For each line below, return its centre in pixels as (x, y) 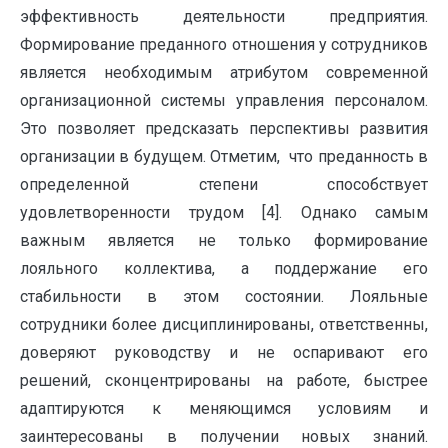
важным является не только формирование (224, 240)
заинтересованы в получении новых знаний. (224, 436)
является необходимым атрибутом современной (224, 72)
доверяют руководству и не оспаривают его (224, 352)
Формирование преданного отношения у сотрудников (224, 44)
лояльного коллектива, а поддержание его (224, 268)
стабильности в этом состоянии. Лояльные (224, 296)
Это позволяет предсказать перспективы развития (224, 128)
